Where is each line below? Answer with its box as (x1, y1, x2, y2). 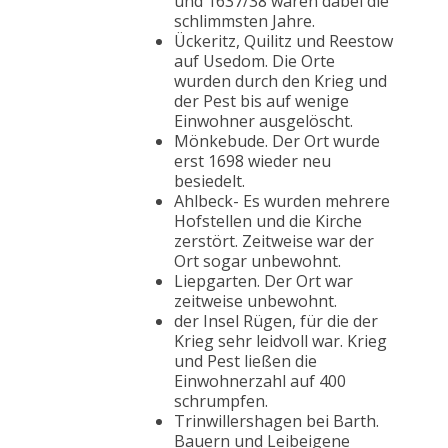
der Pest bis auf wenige (174, 90, 349, 113)
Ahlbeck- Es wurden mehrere (174, 190, 390, 213)
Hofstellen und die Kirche (174, 210, 362, 233)
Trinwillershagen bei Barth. (174, 410, 379, 433)
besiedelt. (174, 170, 245, 193)
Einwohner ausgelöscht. (174, 110, 353, 133)
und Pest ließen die (174, 350, 317, 373)
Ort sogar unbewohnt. (174, 250, 341, 273)
